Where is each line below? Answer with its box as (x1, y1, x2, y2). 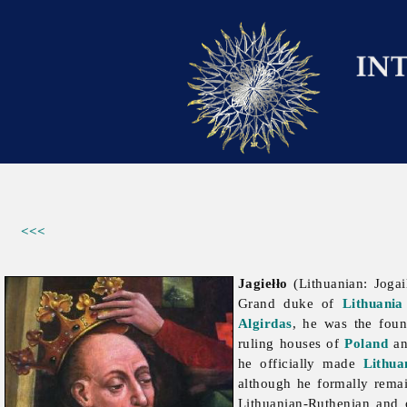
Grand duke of (238, 295, 342, 312)
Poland (344, 335, 389, 352)
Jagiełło (238, 275, 288, 292)
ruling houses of (238, 335, 345, 352)
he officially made (238, 355, 363, 372)
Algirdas (238, 315, 293, 332)
